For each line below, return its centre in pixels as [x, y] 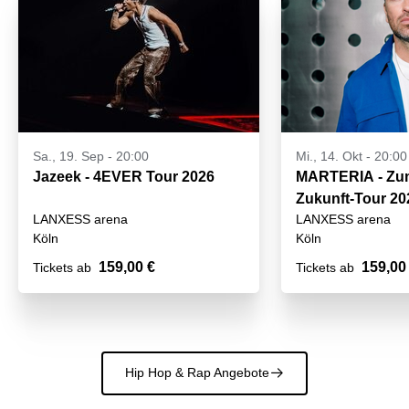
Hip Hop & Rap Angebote [197, 373]
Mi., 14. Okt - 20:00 [351, 157]
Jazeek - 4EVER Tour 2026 [124, 177]
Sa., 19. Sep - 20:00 [91, 157]
